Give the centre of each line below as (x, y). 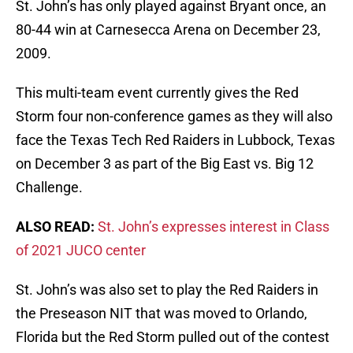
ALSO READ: (55, 227)
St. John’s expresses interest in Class (214, 227)
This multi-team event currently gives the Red (157, 93)
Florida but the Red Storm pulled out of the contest (173, 337)
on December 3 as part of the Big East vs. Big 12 (165, 164)
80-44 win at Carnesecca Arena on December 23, (168, 30)
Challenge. (49, 188)
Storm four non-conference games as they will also (174, 117)
